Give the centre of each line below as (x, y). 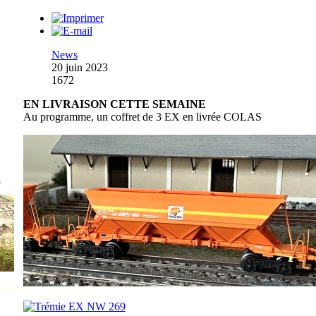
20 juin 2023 (79, 67)
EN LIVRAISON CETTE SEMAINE (114, 104)
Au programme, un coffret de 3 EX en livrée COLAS (142, 116)
